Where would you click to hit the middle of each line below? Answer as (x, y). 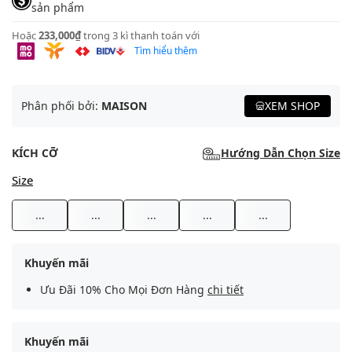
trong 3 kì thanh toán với (141, 36)
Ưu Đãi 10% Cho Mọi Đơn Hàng (124, 290)
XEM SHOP (292, 106)
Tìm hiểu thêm (166, 51)
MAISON (124, 106)
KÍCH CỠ (35, 153)
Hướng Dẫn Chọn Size (280, 153)
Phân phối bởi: (61, 106)
